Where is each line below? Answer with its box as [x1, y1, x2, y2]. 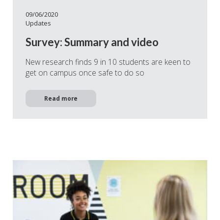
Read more [44, 94, 78, 103]
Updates [26, 18, 51, 27]
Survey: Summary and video [26, 35, 159, 49]
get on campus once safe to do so [26, 67, 144, 78]
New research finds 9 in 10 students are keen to [26, 56, 191, 67]
